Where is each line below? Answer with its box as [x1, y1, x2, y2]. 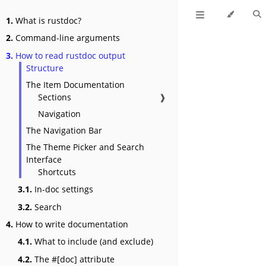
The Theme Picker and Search [26, 141, 144, 153]
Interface [26, 153, 62, 165]
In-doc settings [32, 183, 93, 195]
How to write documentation [13, 218, 128, 230]
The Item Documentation [26, 78, 125, 90]
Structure [26, 62, 64, 74]
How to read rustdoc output [13, 49, 125, 61]
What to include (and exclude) [32, 236, 153, 248]
